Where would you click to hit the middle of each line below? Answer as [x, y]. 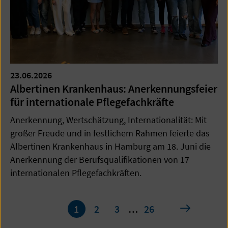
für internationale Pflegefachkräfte [92, 102]
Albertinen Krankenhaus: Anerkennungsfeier [114, 89]
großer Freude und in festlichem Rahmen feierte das [110, 133]
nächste [196, 209]
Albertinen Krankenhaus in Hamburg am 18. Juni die [110, 146]
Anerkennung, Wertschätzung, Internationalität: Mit [108, 120]
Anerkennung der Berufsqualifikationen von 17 [100, 160]
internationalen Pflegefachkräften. [76, 173]
